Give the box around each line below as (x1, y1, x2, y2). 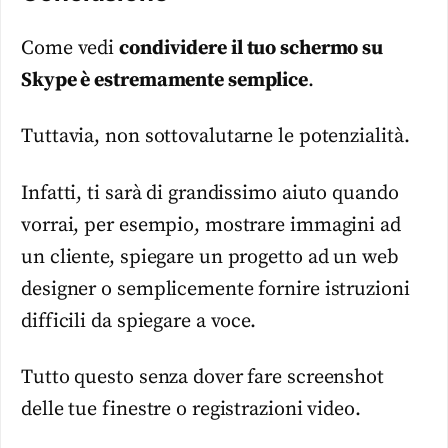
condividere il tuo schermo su (119, 35, 384, 61)
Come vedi (21, 35, 119, 61)
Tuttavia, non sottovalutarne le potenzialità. (21, 124, 410, 150)
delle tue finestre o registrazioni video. (21, 397, 361, 423)
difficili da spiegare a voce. (21, 308, 257, 334)
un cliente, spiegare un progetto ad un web (21, 244, 399, 270)
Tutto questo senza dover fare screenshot (21, 365, 384, 391)
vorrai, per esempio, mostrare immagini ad (21, 212, 401, 238)
